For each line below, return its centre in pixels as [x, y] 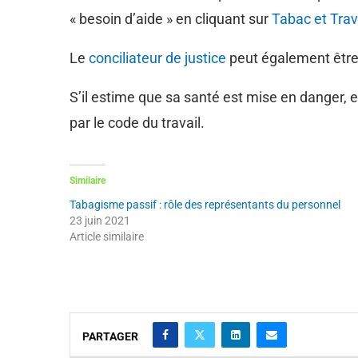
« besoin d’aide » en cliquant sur [171, 18]
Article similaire [107, 236]
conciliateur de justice [157, 58]
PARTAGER [110, 336]
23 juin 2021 [100, 220]
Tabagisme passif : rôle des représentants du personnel [205, 204]
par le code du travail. [137, 122]
